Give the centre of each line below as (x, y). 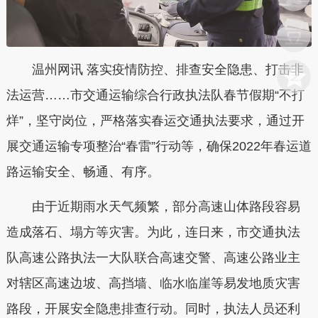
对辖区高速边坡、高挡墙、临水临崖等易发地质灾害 (153, 284)
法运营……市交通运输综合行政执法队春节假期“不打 (155, 95)
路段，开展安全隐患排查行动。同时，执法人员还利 (153, 309)
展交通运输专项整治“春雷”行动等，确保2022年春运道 (159, 146)
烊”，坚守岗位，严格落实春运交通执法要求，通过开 (155, 120)
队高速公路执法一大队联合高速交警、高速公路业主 (153, 258)
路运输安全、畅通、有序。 (83, 171)
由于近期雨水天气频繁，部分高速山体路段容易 (153, 207)
